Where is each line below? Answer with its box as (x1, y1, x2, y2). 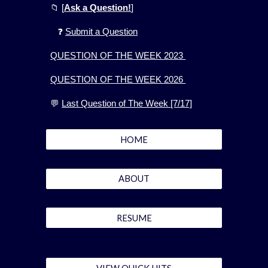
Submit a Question (65, 27, 138, 36)
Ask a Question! (64, 3, 132, 13)
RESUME (116, 212, 152, 223)
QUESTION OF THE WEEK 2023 (50, 51, 186, 60)
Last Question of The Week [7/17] (62, 99, 193, 108)
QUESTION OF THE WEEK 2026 (50, 75, 186, 84)
